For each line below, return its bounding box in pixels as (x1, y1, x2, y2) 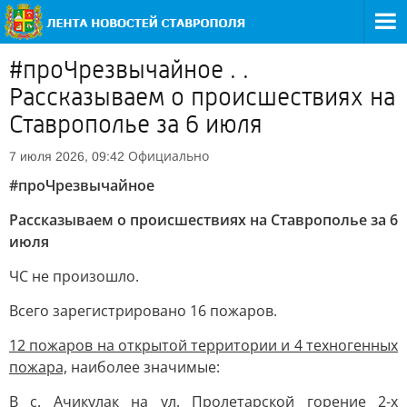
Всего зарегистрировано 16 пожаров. (9, 301, 277, 321)
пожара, (9, 357, 67, 377)
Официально (128, 147, 209, 164)
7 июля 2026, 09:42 (9, 149, 124, 164)
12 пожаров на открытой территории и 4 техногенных (9, 335, 398, 355)
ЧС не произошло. (9, 266, 139, 286)
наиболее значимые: (67, 357, 220, 377)
